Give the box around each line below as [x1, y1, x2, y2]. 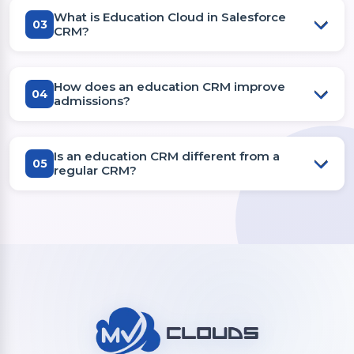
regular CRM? [54, 163, 137, 178]
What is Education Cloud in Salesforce [54, 9, 286, 24]
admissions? [54, 93, 130, 108]
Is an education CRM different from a [54, 149, 280, 164]
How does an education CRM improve [54, 79, 285, 94]
